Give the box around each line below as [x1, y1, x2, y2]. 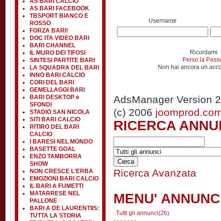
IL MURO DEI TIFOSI [30, 49, 85, 56]
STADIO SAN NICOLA [30, 109, 90, 115]
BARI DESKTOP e [30, 94, 79, 101]
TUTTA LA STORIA [30, 212, 81, 219]
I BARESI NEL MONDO [30, 138, 93, 145]
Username [148, 17, 177, 24]
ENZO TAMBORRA [30, 153, 82, 160]
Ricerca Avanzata [113, 167, 196, 179]
